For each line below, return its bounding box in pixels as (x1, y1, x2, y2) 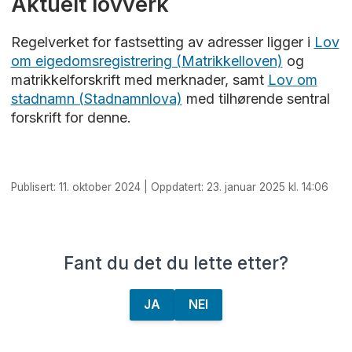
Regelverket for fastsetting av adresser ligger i (10, 33, 314, 50)
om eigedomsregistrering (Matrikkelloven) (10, 52, 283, 69)
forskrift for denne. (10, 108, 135, 126)
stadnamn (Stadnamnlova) (10, 90, 182, 107)
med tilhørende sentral (181, 90, 330, 107)
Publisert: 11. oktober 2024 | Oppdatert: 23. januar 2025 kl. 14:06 (10, 181, 328, 194)
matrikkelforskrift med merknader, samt (10, 71, 268, 88)
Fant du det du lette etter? (64, 252, 288, 274)
